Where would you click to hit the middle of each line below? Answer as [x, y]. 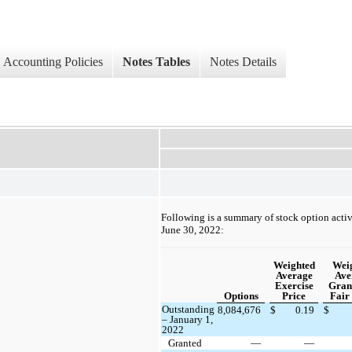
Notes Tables [156, 62]
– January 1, [188, 320]
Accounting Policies [53, 62]
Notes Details [243, 62]
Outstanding [189, 310]
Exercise [294, 286]
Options [241, 296]
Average [294, 276]
